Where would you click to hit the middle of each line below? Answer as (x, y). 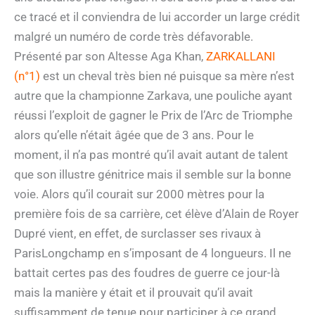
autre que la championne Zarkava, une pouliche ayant (153, 96)
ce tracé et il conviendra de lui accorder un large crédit (157, 17)
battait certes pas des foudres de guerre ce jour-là (147, 273)
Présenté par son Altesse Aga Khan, (110, 57)
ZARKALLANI (241, 57)
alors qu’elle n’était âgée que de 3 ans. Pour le (134, 135)
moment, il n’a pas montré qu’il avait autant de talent (151, 155)
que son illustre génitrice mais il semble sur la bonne (153, 175)
